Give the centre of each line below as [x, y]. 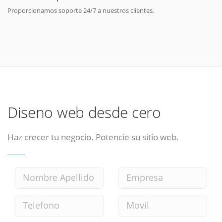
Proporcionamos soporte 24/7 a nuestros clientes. [81, 10]
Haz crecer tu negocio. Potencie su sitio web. [93, 137]
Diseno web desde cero [84, 112]
